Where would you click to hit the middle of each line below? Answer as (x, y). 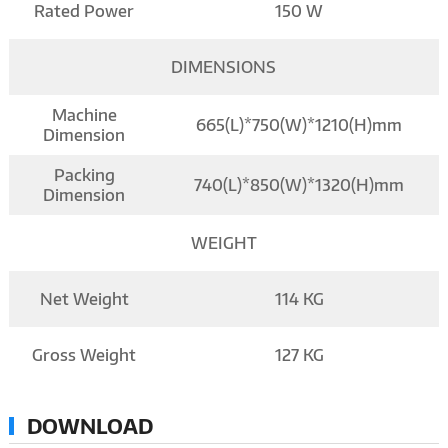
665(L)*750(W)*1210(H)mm (299, 124)
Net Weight (84, 298)
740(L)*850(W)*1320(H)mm (299, 184)
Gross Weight (84, 354)
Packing (84, 174)
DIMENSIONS (224, 66)
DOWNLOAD (89, 425)
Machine (84, 114)
